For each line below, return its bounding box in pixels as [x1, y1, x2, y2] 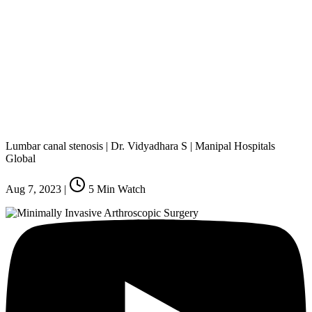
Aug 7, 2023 [6, 182, 61, 195]
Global [6, 152, 36, 164]
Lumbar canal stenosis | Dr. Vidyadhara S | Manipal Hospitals [6, 139, 275, 152]
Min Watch [94, 182, 146, 195]
